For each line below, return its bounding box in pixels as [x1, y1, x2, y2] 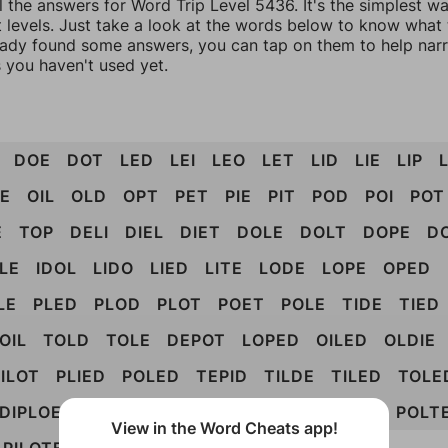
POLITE [318, 402, 380, 422]
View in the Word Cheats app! [110, 418, 338, 438]
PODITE [237, 402, 302, 422]
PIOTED [157, 402, 221, 422]
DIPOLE [78, 402, 141, 422]
